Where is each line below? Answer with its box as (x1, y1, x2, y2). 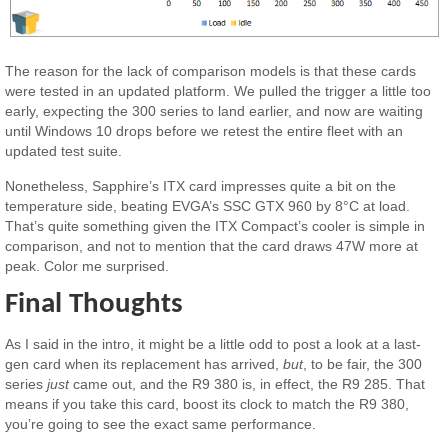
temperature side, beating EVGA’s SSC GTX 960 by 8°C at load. (5, 197, 411, 214)
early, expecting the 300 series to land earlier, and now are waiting (5, 103, 424, 120)
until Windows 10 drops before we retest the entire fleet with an (5, 123, 404, 140)
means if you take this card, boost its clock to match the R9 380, (5, 395, 410, 412)
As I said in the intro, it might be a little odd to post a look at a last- (5, 335, 422, 352)
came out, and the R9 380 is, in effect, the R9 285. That (69, 375, 426, 392)
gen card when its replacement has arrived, (5, 355, 284, 372)
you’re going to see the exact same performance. (5, 415, 317, 432)
